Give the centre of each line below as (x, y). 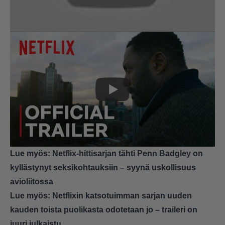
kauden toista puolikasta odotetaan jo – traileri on (104, 210)
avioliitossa (32, 182)
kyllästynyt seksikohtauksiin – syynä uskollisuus (103, 168)
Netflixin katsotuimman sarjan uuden (122, 196)
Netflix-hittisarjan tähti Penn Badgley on (128, 154)
